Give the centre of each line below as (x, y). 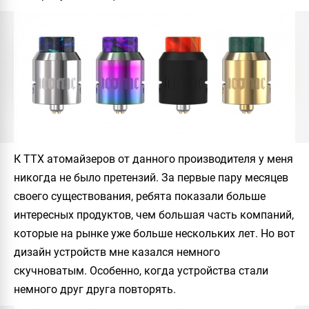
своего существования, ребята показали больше (140, 196)
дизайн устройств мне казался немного (117, 252)
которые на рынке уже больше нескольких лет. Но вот (154, 233)
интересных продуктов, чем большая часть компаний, (154, 215)
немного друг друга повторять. (95, 289)
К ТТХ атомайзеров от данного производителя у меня (153, 159)
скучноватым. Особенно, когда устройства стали (141, 270)
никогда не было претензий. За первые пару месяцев (151, 177)
